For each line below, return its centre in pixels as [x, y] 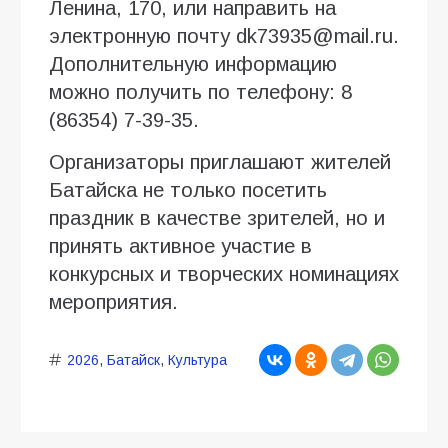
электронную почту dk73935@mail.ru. [224, 35]
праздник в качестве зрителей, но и [217, 217]
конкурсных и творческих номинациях [224, 273]
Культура [197, 359]
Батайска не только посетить [188, 189]
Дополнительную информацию [193, 63]
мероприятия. [113, 301]
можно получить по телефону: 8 [200, 91]
